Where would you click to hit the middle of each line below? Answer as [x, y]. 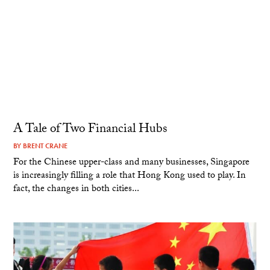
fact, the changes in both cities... [77, 190]
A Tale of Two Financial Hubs [90, 130]
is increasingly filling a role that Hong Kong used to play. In [130, 177]
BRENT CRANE [46, 146]
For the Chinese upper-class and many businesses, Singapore [132, 163]
